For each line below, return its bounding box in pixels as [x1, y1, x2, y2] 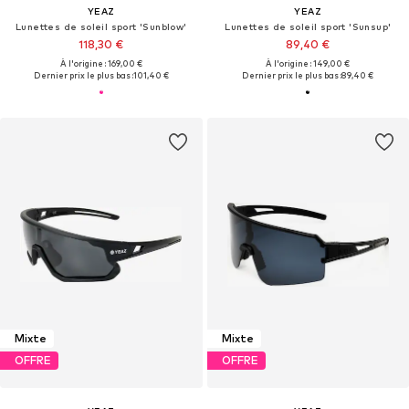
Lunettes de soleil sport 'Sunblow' [15, 20, 187, 32]
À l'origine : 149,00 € [266, 58, 351, 68]
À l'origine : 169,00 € [59, 58, 142, 68]
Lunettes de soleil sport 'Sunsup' [225, 20, 392, 32]
